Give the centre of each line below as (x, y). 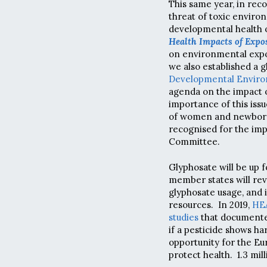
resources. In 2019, (210, 205)
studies (184, 218)
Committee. (194, 141)
